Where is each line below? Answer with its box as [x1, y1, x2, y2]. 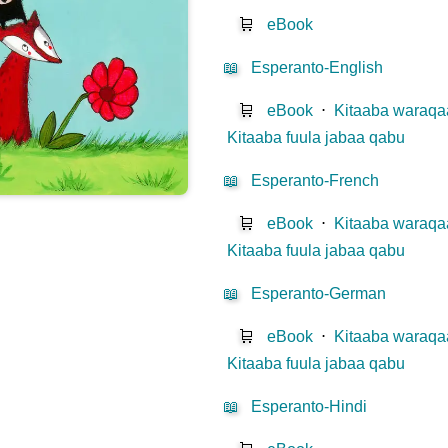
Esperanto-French [251, 172, 380, 190]
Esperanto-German [251, 285, 387, 303]
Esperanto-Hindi [251, 398, 368, 416]
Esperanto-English [251, 59, 384, 77]
